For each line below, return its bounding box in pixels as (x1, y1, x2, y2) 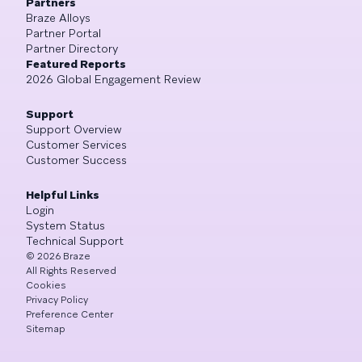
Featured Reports (26, 56, 126, 71)
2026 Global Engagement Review (26, 71, 201, 86)
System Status (26, 217, 105, 233)
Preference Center (26, 307, 113, 321)
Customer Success (26, 152, 127, 167)
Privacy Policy (26, 293, 88, 306)
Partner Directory (26, 40, 118, 56)
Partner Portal (26, 25, 101, 40)
